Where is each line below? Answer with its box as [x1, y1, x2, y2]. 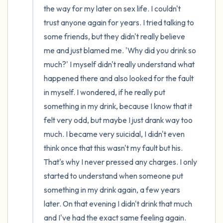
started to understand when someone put [44, 171, 183, 181]
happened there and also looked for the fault [44, 73, 194, 83]
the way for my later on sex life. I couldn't [44, 3, 181, 13]
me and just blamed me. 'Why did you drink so [44, 45, 196, 55]
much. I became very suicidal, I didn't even [44, 129, 185, 139]
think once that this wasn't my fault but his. [44, 143, 183, 153]
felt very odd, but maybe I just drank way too [44, 115, 193, 125]
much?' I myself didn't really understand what [44, 59, 195, 69]
